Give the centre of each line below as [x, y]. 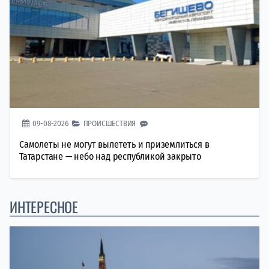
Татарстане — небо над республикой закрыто [110, 156]
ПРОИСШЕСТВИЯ [110, 123]
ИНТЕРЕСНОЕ [44, 206]
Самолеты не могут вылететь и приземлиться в [114, 144]
